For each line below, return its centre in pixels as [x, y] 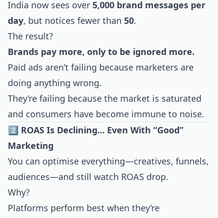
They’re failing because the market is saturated [105, 98]
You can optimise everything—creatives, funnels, [108, 161]
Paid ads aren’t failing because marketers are [101, 67]
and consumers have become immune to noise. [106, 114]
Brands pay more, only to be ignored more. [101, 52]
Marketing [31, 145]
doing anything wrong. [55, 83]
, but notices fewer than [74, 20]
